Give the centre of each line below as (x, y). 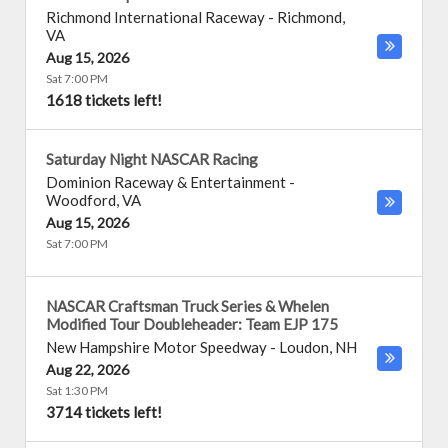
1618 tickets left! (104, 100)
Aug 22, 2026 (87, 369)
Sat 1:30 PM (77, 390)
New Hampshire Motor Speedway (156, 347)
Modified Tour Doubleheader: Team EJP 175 (192, 324)
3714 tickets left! (104, 412)
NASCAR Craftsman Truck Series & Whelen (187, 306)
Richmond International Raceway (155, 17)
